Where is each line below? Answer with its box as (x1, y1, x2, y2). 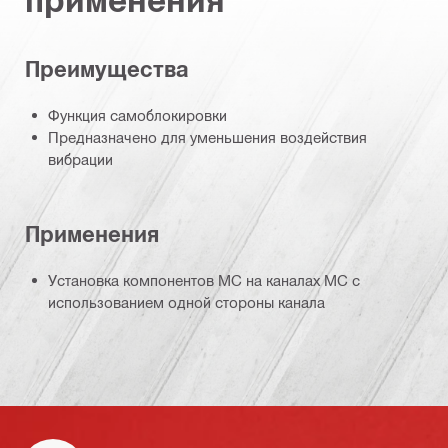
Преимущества (25, 55, 188, 82)
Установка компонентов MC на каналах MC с (48, 271, 360, 290)
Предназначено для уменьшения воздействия (48, 128, 367, 147)
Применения (25, 220, 159, 247)
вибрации (48, 150, 113, 169)
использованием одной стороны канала (48, 293, 325, 312)
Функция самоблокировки (48, 106, 227, 125)
